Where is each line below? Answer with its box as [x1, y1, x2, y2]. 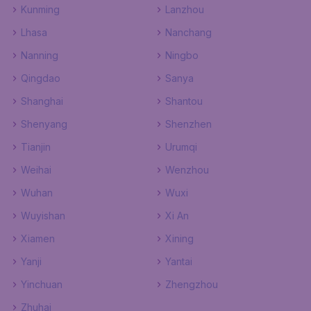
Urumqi [165, 141, 197, 153]
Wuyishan [21, 210, 65, 221]
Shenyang [21, 118, 67, 130]
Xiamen [21, 233, 55, 244]
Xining [165, 233, 194, 244]
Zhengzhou [165, 278, 218, 290]
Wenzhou [165, 164, 209, 176]
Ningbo [165, 49, 199, 61]
